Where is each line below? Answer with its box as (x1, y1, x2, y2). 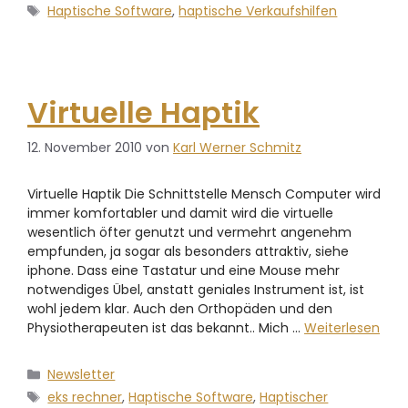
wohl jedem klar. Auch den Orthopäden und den (27, 300, 332, 319)
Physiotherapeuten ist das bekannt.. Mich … (27, 319, 304, 338)
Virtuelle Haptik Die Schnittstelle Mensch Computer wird (27, 185, 381, 204)
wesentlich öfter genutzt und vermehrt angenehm (27, 223, 352, 242)
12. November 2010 (27, 138, 142, 158)
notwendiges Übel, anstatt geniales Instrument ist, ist (27, 280, 364, 300)
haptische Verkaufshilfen (178, 2, 338, 21)
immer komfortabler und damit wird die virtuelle (27, 204, 333, 223)
